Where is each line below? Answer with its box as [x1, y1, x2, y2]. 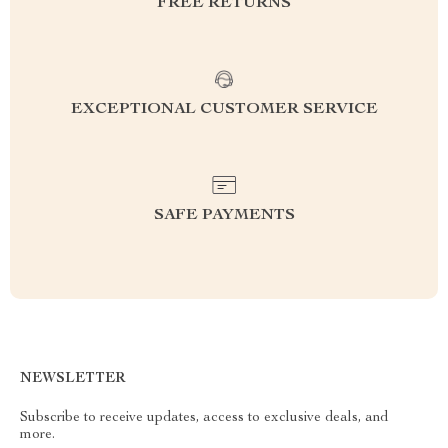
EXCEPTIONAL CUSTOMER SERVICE [70, 102, 378, 118]
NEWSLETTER [20, 372, 125, 386]
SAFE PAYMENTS [153, 208, 295, 224]
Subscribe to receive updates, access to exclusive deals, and [20, 411, 388, 425]
